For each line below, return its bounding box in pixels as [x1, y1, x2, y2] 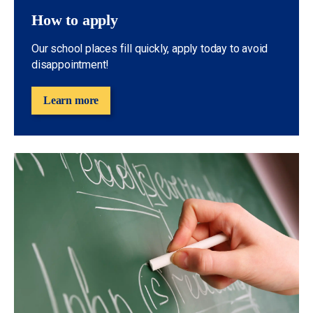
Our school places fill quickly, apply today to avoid [31, 42, 268, 55]
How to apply [31, 12, 118, 29]
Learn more [43, 94, 99, 106]
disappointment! [31, 58, 109, 71]
